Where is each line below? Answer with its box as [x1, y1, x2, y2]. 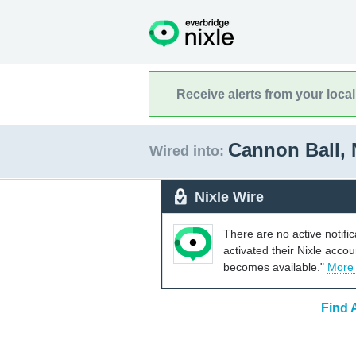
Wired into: [149, 143, 224, 159]
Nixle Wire [195, 188, 264, 205]
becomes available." [223, 260, 327, 273]
